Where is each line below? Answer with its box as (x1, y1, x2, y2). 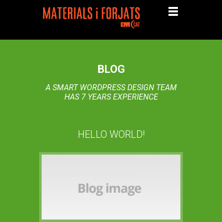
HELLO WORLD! (77, 128, 145, 140)
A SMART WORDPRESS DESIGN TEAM (45, 83, 177, 92)
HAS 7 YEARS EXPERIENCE (64, 92, 158, 102)
